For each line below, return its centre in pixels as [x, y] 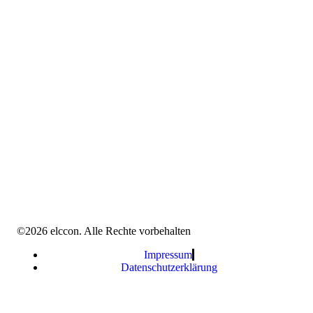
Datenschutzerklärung [169, 268]
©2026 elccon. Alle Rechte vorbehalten [104, 231]
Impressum [168, 255]
